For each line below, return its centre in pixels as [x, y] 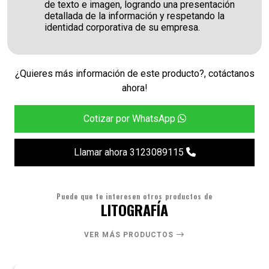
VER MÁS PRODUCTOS [130, 235]
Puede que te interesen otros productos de [134, 196]
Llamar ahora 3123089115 [130, 152]
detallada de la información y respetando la [134, 16]
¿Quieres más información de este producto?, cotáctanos [134, 73]
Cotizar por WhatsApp [130, 118]
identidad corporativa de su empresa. [122, 27]
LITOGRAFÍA [134, 209]
